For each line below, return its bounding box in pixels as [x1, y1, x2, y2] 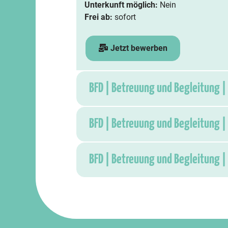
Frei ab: [84, 12, 115, 22]
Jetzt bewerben [108, 43, 167, 53]
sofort [114, 12, 136, 22]
